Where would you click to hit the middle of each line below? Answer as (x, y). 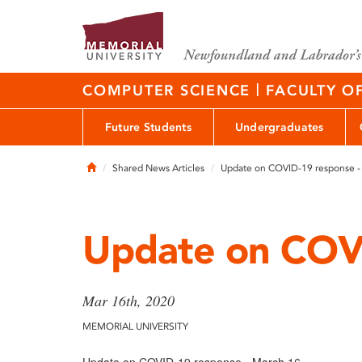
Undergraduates (279, 127)
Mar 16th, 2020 (128, 301)
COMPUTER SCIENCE (169, 90)
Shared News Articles (158, 168)
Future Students (148, 127)
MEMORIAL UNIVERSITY (135, 326)
